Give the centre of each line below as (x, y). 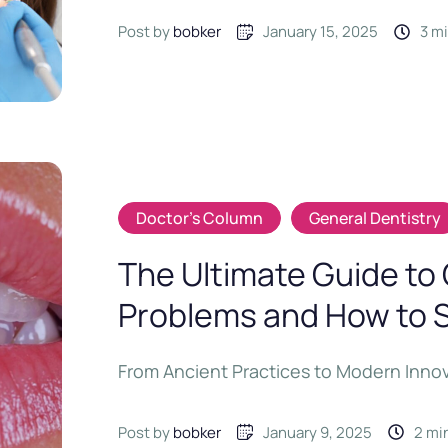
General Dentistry (375, 217)
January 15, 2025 (321, 32)
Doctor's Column (200, 217)
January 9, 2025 (318, 432)
